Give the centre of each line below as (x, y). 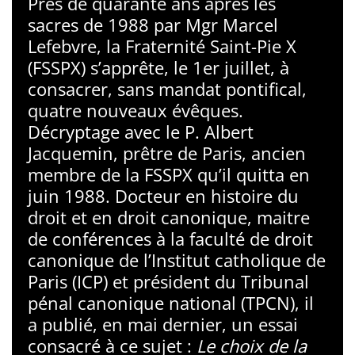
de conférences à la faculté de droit (170, 239)
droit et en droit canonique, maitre (169, 217)
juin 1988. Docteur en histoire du (163, 196)
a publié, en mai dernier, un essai (163, 324)
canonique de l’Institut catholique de (177, 260)
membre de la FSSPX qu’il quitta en (169, 174)
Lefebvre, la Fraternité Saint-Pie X (162, 46)
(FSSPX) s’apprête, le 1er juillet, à (158, 67)
